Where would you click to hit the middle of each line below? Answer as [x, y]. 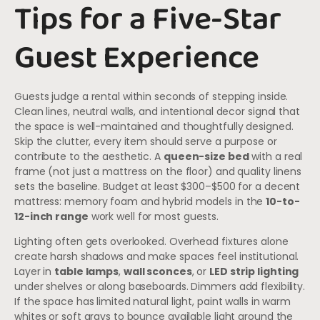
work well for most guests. [154, 216]
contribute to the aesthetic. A [89, 156]
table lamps [87, 272]
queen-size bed [206, 156]
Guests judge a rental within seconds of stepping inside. [151, 96]
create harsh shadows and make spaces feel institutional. [157, 257]
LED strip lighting [254, 272]
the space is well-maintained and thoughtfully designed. [154, 126]
